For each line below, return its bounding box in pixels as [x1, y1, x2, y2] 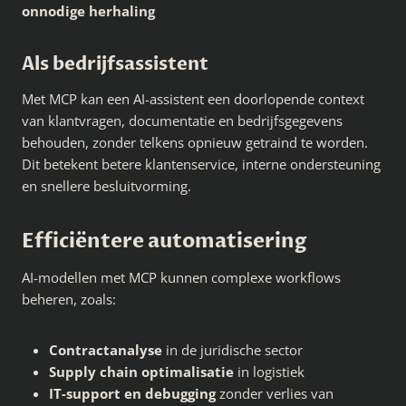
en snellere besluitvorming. [22, 177, 191, 196]
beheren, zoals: [22, 290, 116, 309]
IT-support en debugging [49, 384, 216, 403]
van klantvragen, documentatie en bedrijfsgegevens [22, 111, 343, 130]
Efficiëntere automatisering [22, 227, 307, 256]
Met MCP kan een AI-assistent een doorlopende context [22, 90, 364, 109]
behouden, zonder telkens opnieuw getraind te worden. [22, 133, 368, 152]
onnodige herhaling [22, 2, 155, 21]
